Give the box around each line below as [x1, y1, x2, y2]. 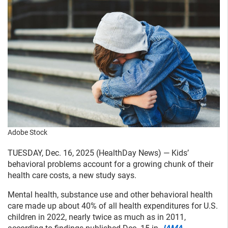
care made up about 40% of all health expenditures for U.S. [8, 201, 218, 211]
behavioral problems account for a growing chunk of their [8, 159, 213, 169]
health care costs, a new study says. [8, 170, 136, 180]
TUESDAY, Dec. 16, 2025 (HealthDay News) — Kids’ [8, 148, 189, 158]
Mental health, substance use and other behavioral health [8, 189, 213, 199]
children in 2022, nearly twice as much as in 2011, [8, 212, 186, 222]
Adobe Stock [8, 128, 47, 136]
